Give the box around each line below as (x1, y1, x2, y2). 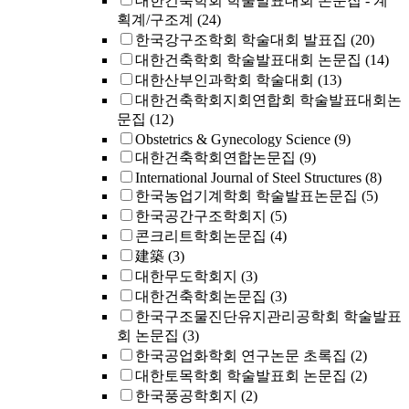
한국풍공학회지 (135, 388, 237, 404)
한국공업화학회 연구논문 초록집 (135, 348, 347, 363)
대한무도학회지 (135, 268, 237, 284)
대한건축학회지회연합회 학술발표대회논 (135, 92, 402, 108)
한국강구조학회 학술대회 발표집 (135, 32, 347, 47)
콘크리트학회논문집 (135, 228, 267, 244)
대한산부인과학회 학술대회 (135, 72, 314, 88)
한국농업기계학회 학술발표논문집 (135, 188, 358, 204)
